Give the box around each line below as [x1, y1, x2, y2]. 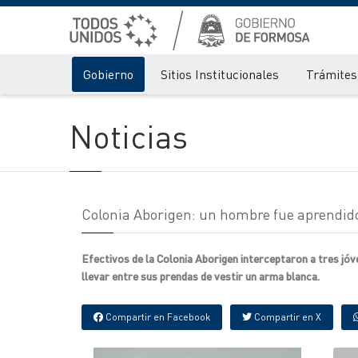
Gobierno [83, 66, 133, 82]
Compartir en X [252, 311, 321, 323]
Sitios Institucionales [161, 66, 279, 82]
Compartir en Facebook [103, 311, 210, 323]
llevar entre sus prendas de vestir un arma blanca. [82, 268, 320, 283]
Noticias [70, 115, 188, 156]
